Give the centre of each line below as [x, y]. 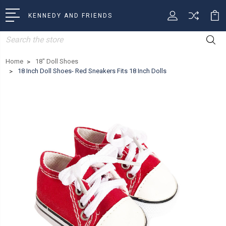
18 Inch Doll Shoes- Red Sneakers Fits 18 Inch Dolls [92, 71]
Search [17, 36]
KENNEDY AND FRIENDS [71, 15]
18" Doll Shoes [57, 61]
